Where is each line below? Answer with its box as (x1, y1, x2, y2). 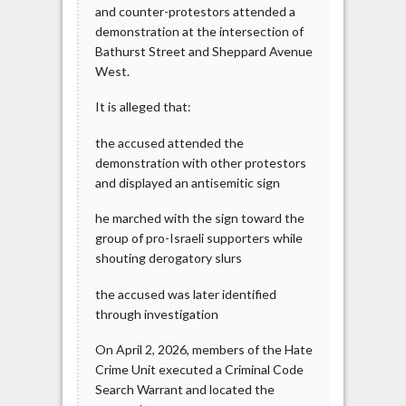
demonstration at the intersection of (94, 23, 304, 39)
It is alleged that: (94, 99, 191, 115)
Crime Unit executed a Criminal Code (94, 362, 304, 378)
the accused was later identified (94, 285, 276, 302)
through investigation (94, 305, 218, 322)
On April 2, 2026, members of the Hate (94, 342, 313, 358)
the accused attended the (94, 134, 244, 150)
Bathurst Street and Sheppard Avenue (94, 43, 313, 59)
